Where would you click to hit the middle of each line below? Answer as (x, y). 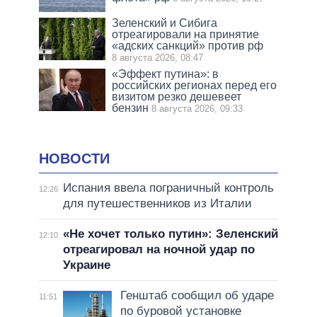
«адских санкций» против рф (188, 46)
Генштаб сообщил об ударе (197, 295)
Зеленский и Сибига (165, 23)
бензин (131, 108)
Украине (86, 265)
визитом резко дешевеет (177, 97)
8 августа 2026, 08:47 (158, 58)
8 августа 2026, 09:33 (197, 109)
